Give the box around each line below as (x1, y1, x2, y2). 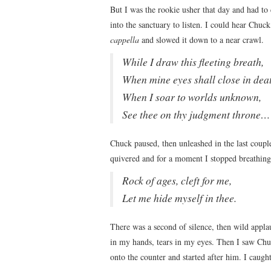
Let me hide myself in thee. (122, 190, 237, 205)
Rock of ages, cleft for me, (122, 172, 232, 188)
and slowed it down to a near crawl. (139, 33, 264, 45)
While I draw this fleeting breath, (122, 54, 264, 69)
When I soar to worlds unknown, (122, 89, 261, 104)
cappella (110, 33, 139, 45)
